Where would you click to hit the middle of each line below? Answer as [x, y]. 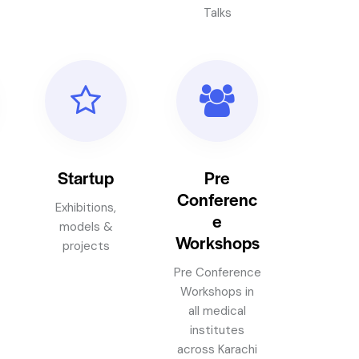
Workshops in [218, 291]
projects [86, 246]
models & [86, 226]
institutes [218, 330]
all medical [218, 311]
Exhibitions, [86, 207]
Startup [86, 177]
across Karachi [218, 349]
